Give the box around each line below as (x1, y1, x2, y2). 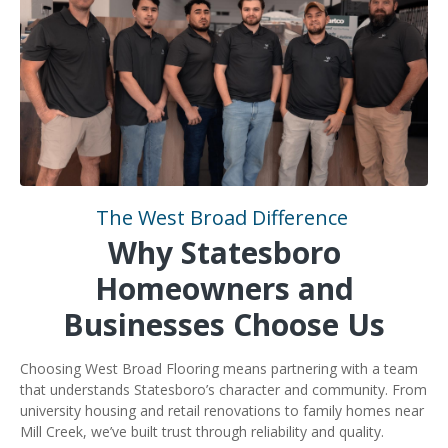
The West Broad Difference (95, 203, 353, 231)
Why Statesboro (107, 231, 341, 273)
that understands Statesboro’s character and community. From (20, 379, 427, 399)
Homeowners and (94, 267, 354, 309)
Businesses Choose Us (63, 303, 385, 345)
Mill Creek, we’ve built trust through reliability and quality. (20, 421, 388, 441)
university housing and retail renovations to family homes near (20, 400, 424, 420)
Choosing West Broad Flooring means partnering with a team (20, 358, 418, 378)
